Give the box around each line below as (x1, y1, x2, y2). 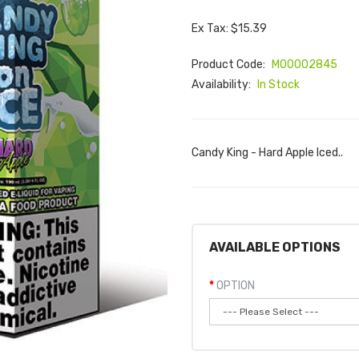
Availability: (192, 78, 253, 91)
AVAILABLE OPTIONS (209, 240, 341, 255)
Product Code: (192, 58, 268, 71)
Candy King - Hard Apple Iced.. (192, 146, 343, 159)
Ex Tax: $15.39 (192, 22, 267, 35)
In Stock (257, 78, 300, 91)
